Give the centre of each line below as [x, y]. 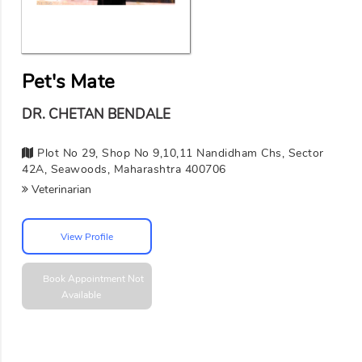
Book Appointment [85, 279]
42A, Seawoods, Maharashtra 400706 [124, 170]
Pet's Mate [68, 82]
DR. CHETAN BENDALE [96, 115]
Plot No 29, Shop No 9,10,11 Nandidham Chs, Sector [179, 154]
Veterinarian [60, 190]
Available [81, 295]
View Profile [87, 236]
